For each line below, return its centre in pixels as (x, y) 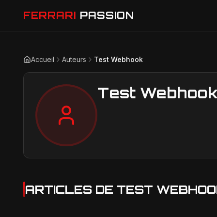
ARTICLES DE (71, 189)
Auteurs (74, 59)
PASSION (107, 15)
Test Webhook (118, 59)
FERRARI (50, 15)
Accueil (43, 59)
